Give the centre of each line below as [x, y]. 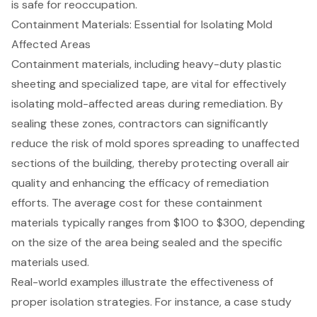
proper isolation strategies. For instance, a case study [151, 302]
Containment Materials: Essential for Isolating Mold [142, 25]
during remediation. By [224, 104]
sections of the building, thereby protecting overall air [150, 163]
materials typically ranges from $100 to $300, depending [158, 223]
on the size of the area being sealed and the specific [147, 243]
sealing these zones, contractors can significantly [140, 124]
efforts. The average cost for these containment [137, 203]
